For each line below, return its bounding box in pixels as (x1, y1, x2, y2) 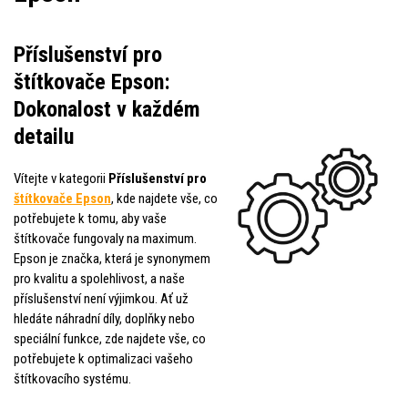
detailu (14, 123, 74, 149)
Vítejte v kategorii (14, 169, 108, 187)
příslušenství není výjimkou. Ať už (14, 290, 189, 307)
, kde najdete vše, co (111, 189, 218, 207)
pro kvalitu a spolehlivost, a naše (14, 270, 185, 287)
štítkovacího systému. (14, 370, 131, 387)
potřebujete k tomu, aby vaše (14, 209, 167, 227)
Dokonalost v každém (14, 96, 200, 122)
